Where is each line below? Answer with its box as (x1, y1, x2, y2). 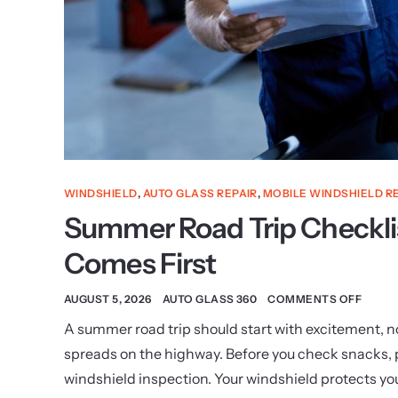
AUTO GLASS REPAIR (142, 186, 258, 200)
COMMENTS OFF (267, 291, 362, 306)
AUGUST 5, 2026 (64, 291, 152, 306)
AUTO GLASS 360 (162, 291, 258, 306)
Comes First (64, 245, 217, 281)
